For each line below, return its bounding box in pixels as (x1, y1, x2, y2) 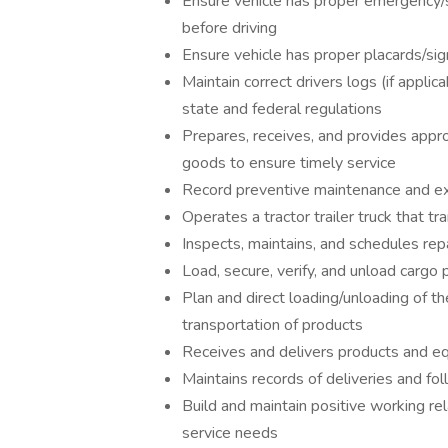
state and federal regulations (182, 98, 382, 120)
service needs (182, 422, 278, 444)
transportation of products (182, 314, 363, 336)
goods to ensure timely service (182, 152, 396, 174)
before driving (182, 17, 277, 39)
